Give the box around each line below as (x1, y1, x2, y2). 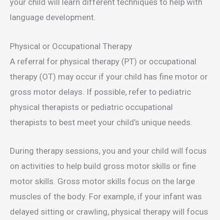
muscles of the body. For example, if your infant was (10, 191, 202, 201)
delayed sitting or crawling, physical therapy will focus (10, 206, 208, 217)
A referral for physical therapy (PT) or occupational (10, 56, 196, 66)
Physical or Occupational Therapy (10, 41, 132, 51)
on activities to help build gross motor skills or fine (10, 161, 196, 171)
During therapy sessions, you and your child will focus (10, 145, 207, 156)
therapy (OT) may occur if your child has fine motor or (10, 71, 208, 82)
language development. (10, 12, 98, 23)
